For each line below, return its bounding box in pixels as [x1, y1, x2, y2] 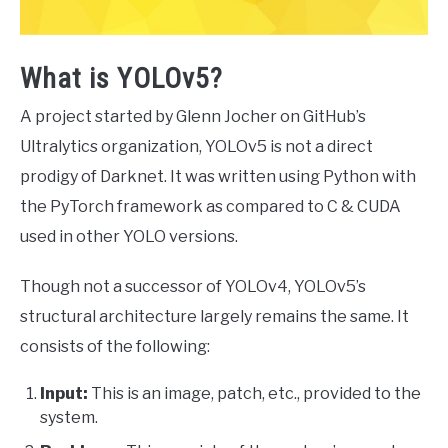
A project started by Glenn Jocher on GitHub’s [20, 107, 366, 127]
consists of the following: [20, 337, 210, 357]
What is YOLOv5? [20, 62, 223, 96]
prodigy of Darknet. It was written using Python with [20, 167, 416, 187]
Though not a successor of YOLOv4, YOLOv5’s [20, 277, 366, 297]
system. [40, 408, 98, 428]
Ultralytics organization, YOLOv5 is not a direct [20, 137, 373, 157]
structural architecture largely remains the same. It [20, 307, 409, 327]
